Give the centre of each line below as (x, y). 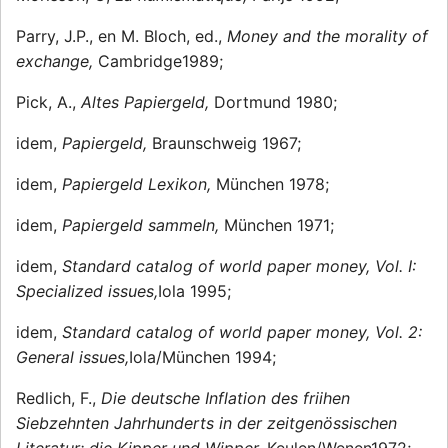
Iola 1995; (194, 291)
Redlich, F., (58, 398)
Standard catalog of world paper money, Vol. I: (239, 266)
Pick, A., (48, 102)
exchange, (57, 61)
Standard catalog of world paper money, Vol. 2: (242, 332)
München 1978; (272, 184)
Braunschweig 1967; (226, 143)
